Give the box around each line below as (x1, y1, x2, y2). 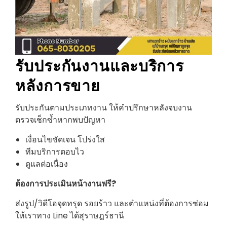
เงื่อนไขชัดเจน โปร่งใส (25, 133, 105, 145)
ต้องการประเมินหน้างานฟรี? (15, 177, 116, 190)
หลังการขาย (15, 72, 101, 96)
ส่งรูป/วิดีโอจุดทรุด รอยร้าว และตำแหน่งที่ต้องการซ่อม (15, 197, 209, 209)
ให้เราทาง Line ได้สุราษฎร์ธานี (15, 209, 124, 221)
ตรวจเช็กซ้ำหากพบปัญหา (15, 113, 105, 126)
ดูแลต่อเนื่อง (25, 158, 68, 170)
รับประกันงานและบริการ (15, 53, 184, 76)
